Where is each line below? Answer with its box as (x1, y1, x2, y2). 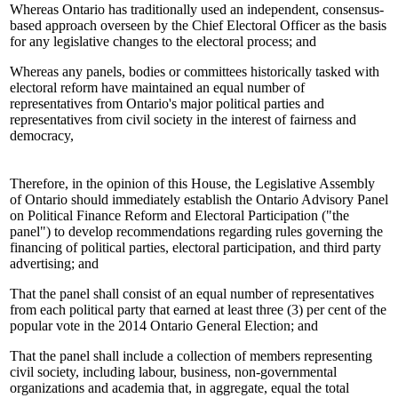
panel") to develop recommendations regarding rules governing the (10, 223, 383, 239)
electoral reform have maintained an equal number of (10, 79, 305, 95)
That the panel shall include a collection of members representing (10, 347, 372, 363)
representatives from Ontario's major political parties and (10, 95, 324, 111)
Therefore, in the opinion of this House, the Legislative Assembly (10, 175, 375, 191)
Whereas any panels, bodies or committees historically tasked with (10, 63, 379, 79)
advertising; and (10, 255, 99, 271)
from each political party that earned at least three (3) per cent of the (10, 301, 386, 317)
